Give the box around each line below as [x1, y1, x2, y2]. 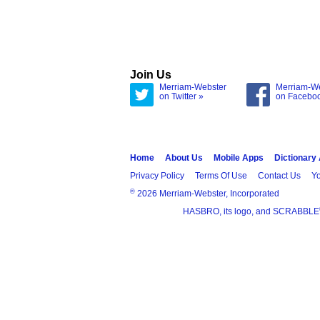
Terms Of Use [195, 171, 247, 181]
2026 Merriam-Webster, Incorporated [135, 189, 279, 199]
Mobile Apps [214, 153, 264, 163]
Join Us [130, 68, 171, 81]
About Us [165, 153, 203, 163]
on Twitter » [159, 91, 204, 101]
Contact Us [258, 171, 301, 181]
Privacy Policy [130, 171, 184, 181]
